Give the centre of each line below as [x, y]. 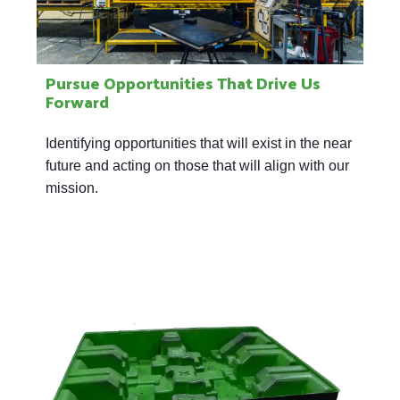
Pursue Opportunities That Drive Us [183, 82]
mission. [72, 187]
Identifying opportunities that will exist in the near [199, 143]
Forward [77, 101]
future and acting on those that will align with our [197, 165]
